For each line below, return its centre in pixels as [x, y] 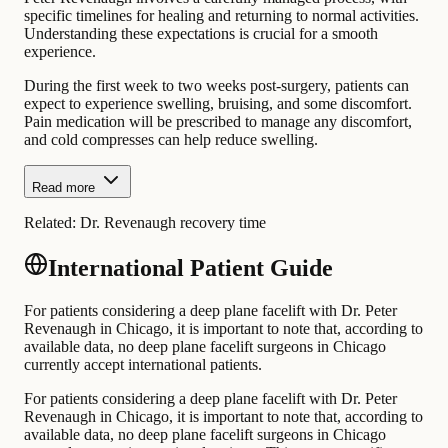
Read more [63, 187]
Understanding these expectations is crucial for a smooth [201, 33]
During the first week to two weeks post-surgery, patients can [216, 85]
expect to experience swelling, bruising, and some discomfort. [218, 103]
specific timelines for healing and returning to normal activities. [221, 15]
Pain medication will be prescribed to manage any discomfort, [218, 121]
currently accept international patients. [143, 364]
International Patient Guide [190, 267]
